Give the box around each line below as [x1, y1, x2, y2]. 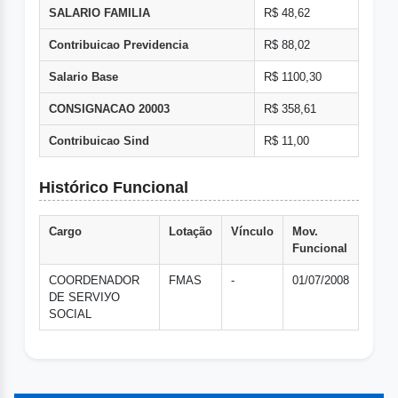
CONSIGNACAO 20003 [49, 102, 170, 116]
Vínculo [231, 225, 274, 239]
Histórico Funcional [39, 179, 188, 197]
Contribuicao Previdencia [49, 38, 188, 52]
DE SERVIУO [49, 291, 120, 305]
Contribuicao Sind [49, 134, 149, 148]
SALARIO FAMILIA [49, 6, 150, 20]
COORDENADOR [49, 274, 139, 288]
